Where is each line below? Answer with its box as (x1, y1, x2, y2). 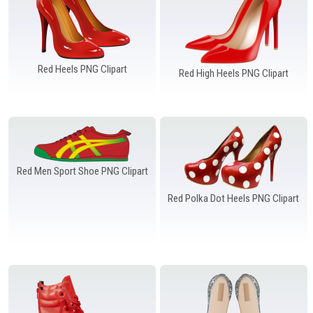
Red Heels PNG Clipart (37, 62, 127, 75)
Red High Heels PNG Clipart (178, 66, 289, 80)
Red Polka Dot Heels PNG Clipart (168, 191, 300, 205)
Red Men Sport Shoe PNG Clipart (16, 164, 148, 177)
